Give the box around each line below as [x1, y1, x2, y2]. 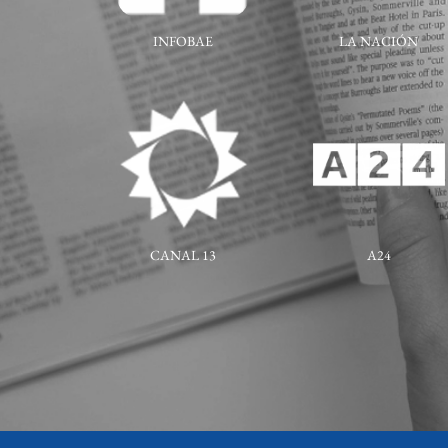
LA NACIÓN [339, 31, 419, 50]
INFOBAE [153, 31, 214, 50]
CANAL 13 [150, 246, 217, 265]
